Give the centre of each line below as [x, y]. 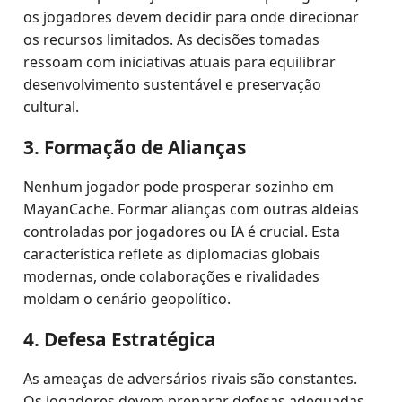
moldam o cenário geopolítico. [127, 299]
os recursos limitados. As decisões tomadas [172, 39]
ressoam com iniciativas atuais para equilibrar [180, 62]
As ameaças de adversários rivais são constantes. [191, 379]
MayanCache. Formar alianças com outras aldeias [192, 209]
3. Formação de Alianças [135, 147]
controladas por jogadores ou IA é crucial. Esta [182, 232]
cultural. [52, 107]
